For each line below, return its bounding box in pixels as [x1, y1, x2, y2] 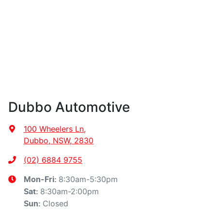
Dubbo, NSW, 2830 [24, 135, 93, 145]
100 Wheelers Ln [24, 124, 84, 134]
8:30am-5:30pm [59, 174, 118, 184]
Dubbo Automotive [8, 98, 130, 115]
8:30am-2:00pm [40, 186, 99, 196]
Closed [43, 198, 68, 208]
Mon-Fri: [24, 175, 59, 184]
